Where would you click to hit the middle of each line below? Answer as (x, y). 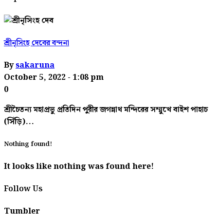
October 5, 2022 (36, 78)
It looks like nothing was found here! (79, 166)
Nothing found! (28, 144)
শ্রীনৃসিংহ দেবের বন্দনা (36, 43)
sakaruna (35, 66)
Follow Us (23, 189)
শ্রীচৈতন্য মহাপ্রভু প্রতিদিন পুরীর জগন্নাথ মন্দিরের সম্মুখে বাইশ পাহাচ (106, 110)
